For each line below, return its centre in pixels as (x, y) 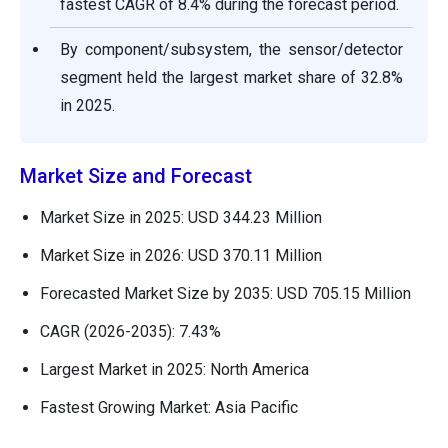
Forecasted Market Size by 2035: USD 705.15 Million (225, 294)
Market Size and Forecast (136, 176)
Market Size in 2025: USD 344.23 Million (181, 218)
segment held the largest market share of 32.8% (231, 78)
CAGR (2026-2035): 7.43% (130, 332)
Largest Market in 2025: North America (174, 370)
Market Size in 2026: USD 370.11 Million (181, 256)
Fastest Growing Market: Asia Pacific (169, 408)
